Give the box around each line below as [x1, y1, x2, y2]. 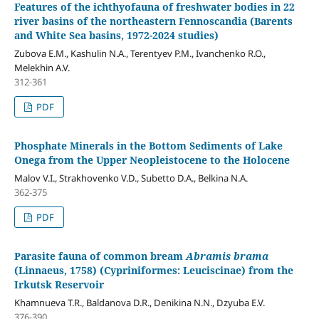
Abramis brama [185, 249, 268, 263]
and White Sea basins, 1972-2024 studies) [14, 28, 219, 42]
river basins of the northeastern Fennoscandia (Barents [14, 14, 293, 28]
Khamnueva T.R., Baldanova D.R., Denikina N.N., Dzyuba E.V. [14, 296, 265, 309]
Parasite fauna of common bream [14, 249, 186, 263]
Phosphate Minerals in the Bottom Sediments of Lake [14, 138, 283, 152]
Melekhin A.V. [14, 61, 70, 74]
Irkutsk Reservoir [14, 277, 104, 291]
